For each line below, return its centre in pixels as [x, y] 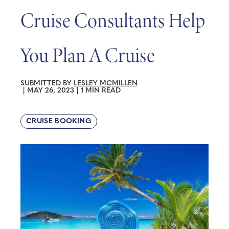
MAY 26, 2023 [50, 91]
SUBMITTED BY [47, 83]
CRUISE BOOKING [59, 121]
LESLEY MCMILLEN [105, 83]
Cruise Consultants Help [112, 20]
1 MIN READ [100, 91]
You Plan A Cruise [87, 55]
